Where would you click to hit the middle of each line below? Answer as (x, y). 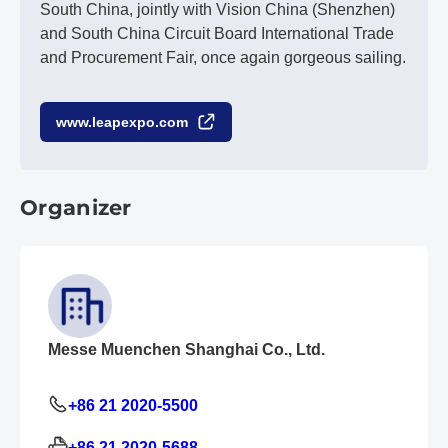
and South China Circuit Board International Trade (217, 33)
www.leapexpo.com (122, 122)
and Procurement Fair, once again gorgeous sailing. (223, 57)
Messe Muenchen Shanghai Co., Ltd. (186, 349)
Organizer (76, 207)
